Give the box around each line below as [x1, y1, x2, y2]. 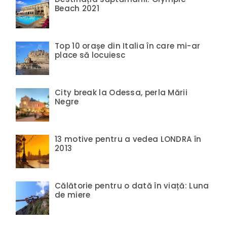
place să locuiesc [55, 49, 126, 60]
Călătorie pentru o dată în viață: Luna [55, 180, 209, 191]
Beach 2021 [55, 3, 100, 14]
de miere [55, 189, 91, 200]
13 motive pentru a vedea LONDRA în [55, 133, 202, 144]
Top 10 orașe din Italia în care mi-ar [55, 40, 201, 51]
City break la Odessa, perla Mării [55, 87, 187, 98]
